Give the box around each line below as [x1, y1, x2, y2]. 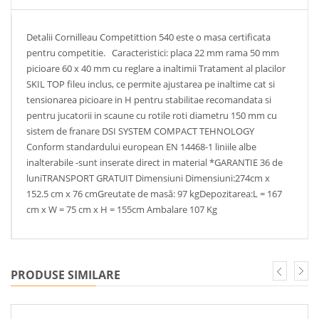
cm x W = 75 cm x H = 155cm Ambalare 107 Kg [26, 203, 217, 216]
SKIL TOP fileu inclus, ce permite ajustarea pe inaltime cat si [26, 78, 275, 90]
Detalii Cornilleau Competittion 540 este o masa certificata [26, 31, 271, 43]
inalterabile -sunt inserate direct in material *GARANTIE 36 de [26, 156, 283, 169]
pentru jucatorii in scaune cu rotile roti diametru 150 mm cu [26, 109, 277, 122]
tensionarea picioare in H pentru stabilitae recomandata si [26, 93, 271, 106]
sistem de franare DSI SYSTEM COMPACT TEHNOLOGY [26, 125, 254, 137]
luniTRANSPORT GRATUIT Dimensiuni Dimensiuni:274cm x [26, 172, 270, 184]
